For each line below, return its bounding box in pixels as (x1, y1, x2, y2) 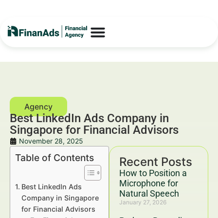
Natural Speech (119, 188, 179, 199)
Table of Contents (15, 152, 94, 164)
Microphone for (119, 178, 178, 188)
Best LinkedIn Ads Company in (10, 111, 169, 125)
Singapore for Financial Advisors (10, 123, 179, 137)
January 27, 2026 (119, 199, 166, 206)
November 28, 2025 (19, 137, 83, 145)
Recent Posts (119, 155, 192, 169)
